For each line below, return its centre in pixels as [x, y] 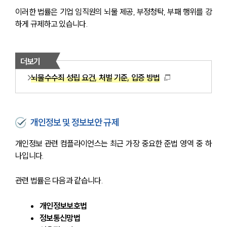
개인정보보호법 [63, 206]
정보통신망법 [60, 218]
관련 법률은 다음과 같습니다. [59, 181]
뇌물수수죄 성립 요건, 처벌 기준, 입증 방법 [96, 78]
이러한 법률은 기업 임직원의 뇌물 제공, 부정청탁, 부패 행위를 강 [113, 12]
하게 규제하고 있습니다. [52, 24]
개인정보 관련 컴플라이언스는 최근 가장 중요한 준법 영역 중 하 [113, 144]
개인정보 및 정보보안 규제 [75, 123]
